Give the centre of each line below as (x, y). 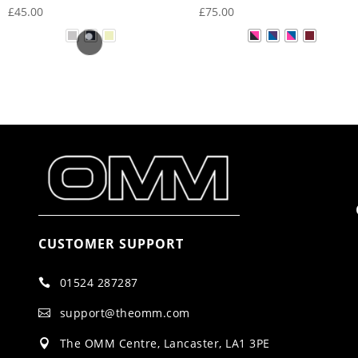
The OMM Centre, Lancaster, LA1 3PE (165, 344)
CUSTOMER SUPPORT (111, 244)
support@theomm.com (125, 313)
